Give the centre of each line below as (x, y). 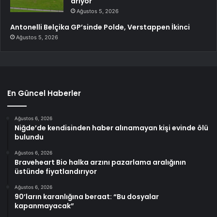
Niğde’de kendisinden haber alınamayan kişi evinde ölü (111, 128)
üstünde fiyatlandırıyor (56, 172)
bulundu (29, 137)
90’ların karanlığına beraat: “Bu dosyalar (87, 197)
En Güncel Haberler (44, 93)
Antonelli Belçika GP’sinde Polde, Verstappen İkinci (100, 27)
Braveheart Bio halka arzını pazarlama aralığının (100, 163)
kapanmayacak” (44, 206)
